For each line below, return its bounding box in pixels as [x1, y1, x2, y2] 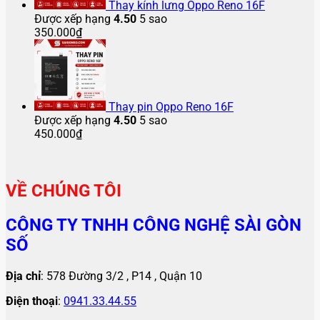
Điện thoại [6, 294, 58, 309]
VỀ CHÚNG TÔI [6, 181, 121, 201]
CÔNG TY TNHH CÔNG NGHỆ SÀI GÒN [6, 215, 301, 236]
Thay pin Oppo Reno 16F [109, 100, 234, 114]
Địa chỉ [6, 269, 41, 284]
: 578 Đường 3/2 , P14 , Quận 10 [41, 269, 202, 284]
